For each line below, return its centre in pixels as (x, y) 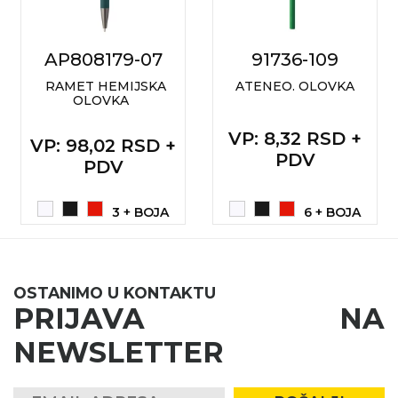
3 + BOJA (140, 213)
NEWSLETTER (119, 353)
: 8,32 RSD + (308, 139)
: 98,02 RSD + (116, 146)
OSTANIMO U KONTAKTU (115, 293)
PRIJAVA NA (199, 319)
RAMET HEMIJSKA (105, 87)
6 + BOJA (332, 213)
